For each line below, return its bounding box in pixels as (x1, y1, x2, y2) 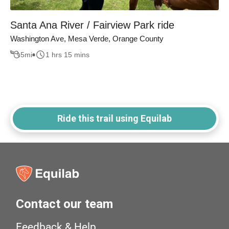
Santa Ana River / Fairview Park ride (10, 19, 174, 31)
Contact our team (16, 197, 113, 212)
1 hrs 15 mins (45, 50, 89, 59)
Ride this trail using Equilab (57, 113, 172, 124)
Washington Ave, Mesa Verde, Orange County (10, 34, 164, 43)
